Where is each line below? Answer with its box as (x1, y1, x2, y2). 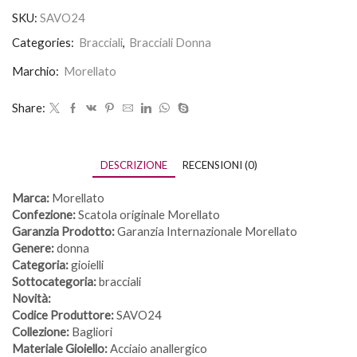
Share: (12, 100, 45, 115)
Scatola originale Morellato (76, 206, 220, 222)
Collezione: (12, 324, 69, 339)
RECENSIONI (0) (182, 158, 257, 171)
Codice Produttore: (12, 307, 114, 322)
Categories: (12, 34, 76, 49)
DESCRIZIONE (100, 158, 167, 171)
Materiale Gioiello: (12, 340, 108, 355)
